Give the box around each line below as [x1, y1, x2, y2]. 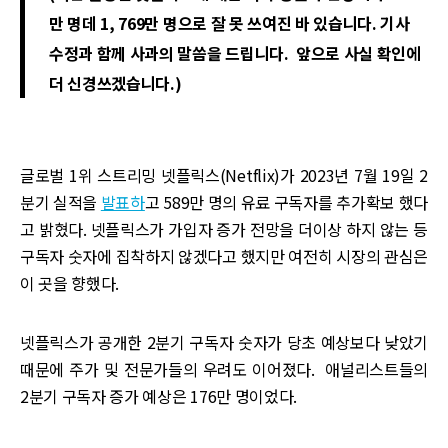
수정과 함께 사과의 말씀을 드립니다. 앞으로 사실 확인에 [49, 41, 421, 65]
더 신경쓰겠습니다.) [49, 71, 182, 95]
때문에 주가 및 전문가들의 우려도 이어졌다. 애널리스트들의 [20, 357, 428, 381]
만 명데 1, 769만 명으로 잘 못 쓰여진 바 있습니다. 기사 [49, 11, 410, 35]
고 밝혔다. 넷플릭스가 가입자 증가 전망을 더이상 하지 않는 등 [20, 217, 428, 241]
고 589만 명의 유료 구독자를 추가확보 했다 [144, 190, 428, 214]
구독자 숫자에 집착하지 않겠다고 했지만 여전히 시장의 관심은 [20, 244, 428, 268]
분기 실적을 [20, 190, 101, 214]
